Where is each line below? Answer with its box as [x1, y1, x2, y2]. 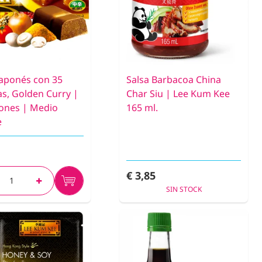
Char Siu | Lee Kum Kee [126, 87, 230, 101]
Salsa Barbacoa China [126, 73, 221, 87]
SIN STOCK [166, 184, 202, 195]
